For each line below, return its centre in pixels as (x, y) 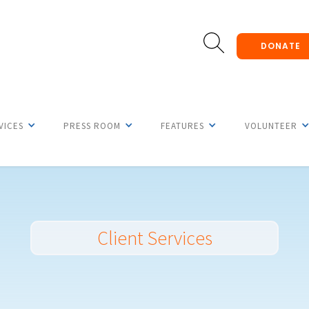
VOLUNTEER (271, 126)
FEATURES (183, 126)
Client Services (154, 238)
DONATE (281, 46)
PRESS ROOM (92, 126)
